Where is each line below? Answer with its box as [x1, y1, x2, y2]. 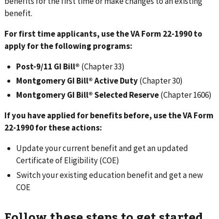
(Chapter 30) [138, 75, 183, 87]
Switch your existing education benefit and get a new [16, 169, 203, 180]
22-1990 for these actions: [4, 122, 103, 133]
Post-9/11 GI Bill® [16, 61, 80, 72]
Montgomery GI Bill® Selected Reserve [16, 89, 159, 101]
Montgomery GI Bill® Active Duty [16, 75, 138, 87]
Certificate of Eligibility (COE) [16, 155, 120, 166]
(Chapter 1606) [159, 89, 212, 101]
